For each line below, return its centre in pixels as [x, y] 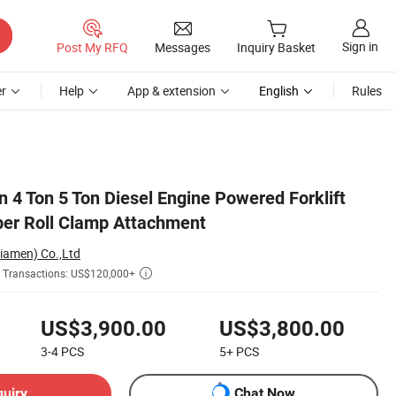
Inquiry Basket [276, 48]
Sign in [360, 47]
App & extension [171, 91]
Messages [183, 47]
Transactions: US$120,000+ [69, 274]
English [279, 91]
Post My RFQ [92, 47]
